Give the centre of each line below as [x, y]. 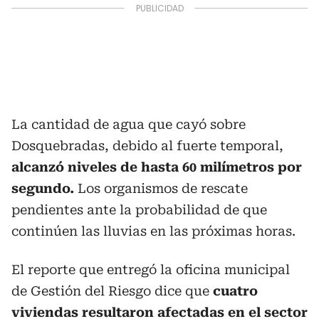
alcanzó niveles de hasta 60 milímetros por [157, 167]
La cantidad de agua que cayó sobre [129, 124]
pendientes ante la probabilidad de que [139, 210]
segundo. [43, 188]
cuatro [234, 291]
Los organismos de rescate [161, 188]
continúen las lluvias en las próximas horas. [153, 231]
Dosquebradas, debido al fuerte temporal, [147, 146]
